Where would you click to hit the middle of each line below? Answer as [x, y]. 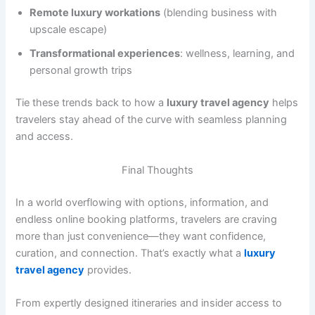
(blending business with [219, 13]
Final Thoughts [157, 170]
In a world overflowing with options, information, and [142, 202]
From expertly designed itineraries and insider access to [149, 303]
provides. [108, 270]
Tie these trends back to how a [91, 103]
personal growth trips [81, 71]
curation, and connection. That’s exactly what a [130, 253]
